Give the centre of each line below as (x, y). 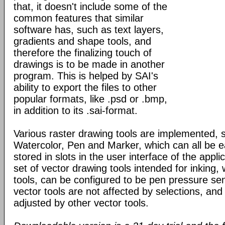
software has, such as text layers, (89, 30)
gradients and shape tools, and (82, 41)
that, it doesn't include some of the (90, 7)
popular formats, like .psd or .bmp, (90, 99)
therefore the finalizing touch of (83, 53)
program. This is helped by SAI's (86, 76)
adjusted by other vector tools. (81, 203)
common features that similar (79, 18)
